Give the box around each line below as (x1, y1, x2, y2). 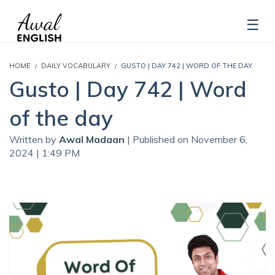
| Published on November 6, (127, 133, 247, 145)
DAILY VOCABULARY (41, 61, 110, 70)
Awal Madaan (59, 133, 127, 145)
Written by (9, 133, 59, 145)
